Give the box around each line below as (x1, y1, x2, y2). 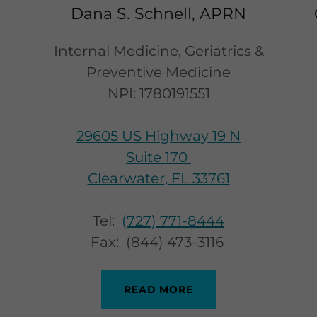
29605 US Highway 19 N (76, 127, 241, 144)
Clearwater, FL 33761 (87, 169, 230, 187)
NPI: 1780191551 (107, 84, 210, 102)
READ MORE (124, 282, 193, 296)
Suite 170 (126, 148, 191, 166)
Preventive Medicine (86, 63, 231, 81)
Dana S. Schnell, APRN (71, 4, 246, 23)
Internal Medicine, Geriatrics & (53, 42, 264, 59)
